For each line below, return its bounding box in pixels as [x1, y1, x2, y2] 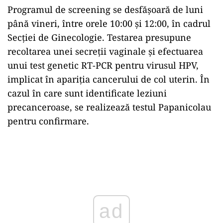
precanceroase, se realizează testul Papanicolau [7, 101, 211, 113]
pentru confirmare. [7, 114, 89, 127]
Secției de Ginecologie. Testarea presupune [7, 31, 191, 43]
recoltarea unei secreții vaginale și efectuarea [7, 45, 203, 57]
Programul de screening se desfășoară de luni [7, 3, 203, 15]
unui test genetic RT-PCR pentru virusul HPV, [7, 59, 199, 71]
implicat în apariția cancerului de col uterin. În [7, 73, 210, 85]
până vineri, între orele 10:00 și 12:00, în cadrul [7, 17, 211, 29]
